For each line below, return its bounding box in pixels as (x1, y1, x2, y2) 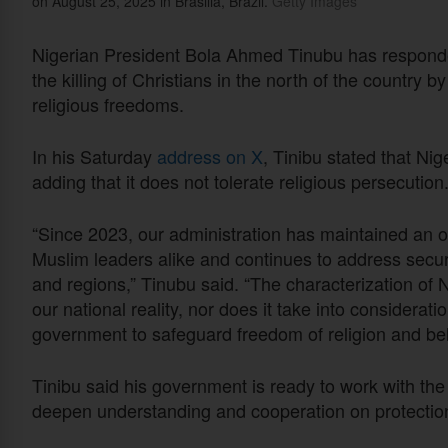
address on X (157, 143, 263, 170)
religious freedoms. (32, 91, 184, 118)
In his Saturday (32, 143, 157, 170)
